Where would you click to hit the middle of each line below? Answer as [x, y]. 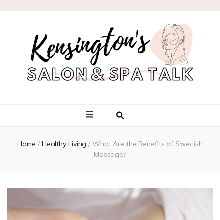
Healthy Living [65, 144]
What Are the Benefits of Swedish [148, 144]
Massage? [110, 154]
